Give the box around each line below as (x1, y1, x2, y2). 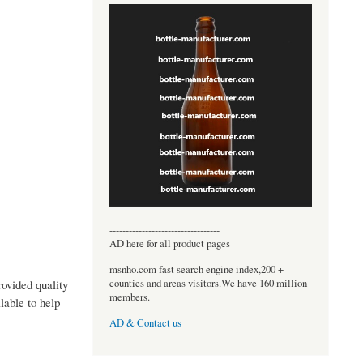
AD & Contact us (109, 316, 181, 331)
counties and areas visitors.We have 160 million (109, 275, 307, 290)
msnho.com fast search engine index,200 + (109, 262, 284, 276)
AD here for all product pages (109, 236, 230, 250)
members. (109, 289, 150, 304)
